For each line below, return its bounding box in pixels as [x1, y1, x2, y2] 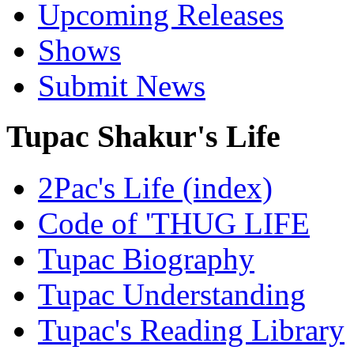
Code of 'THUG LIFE [38, 206, 310, 241]
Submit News [38, 68, 205, 103]
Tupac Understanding [38, 277, 306, 312]
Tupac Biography [38, 242, 254, 277]
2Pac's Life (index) [38, 171, 273, 205]
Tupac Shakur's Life [6, 119, 281, 155]
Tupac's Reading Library [38, 313, 345, 348]
